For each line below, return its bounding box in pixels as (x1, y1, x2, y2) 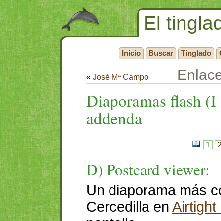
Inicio (122, 49, 141, 57)
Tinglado (181, 49, 211, 57)
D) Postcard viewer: (86, 159, 210, 180)
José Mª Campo (93, 73, 148, 81)
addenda (86, 107, 142, 129)
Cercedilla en (86, 199, 172, 215)
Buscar (148, 49, 173, 57)
